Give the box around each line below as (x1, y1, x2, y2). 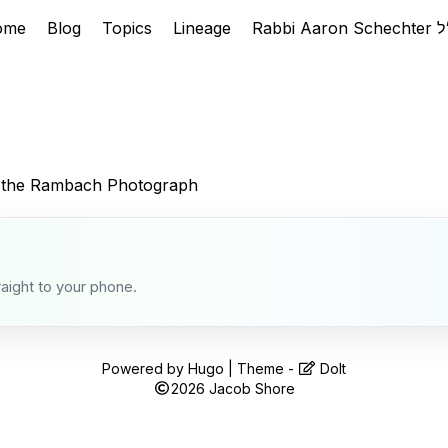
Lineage (173, 18, 236, 38)
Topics (102, 18, 157, 38)
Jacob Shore (208, 379, 295, 397)
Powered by (102, 359, 189, 377)
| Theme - (224, 359, 299, 377)
